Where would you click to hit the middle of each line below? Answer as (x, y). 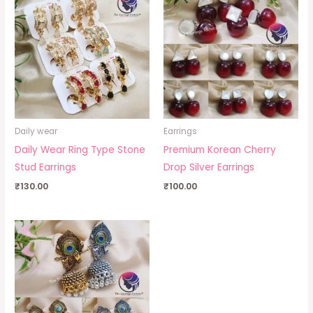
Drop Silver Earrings (209, 167)
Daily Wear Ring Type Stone (80, 150)
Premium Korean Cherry (220, 150)
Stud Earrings (46, 167)
